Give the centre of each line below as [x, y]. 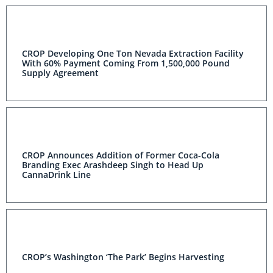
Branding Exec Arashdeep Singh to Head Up [113, 165]
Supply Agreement [60, 73]
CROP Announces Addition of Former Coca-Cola [121, 155]
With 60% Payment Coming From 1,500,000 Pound [126, 63]
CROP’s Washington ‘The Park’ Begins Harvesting [123, 257]
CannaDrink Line [56, 175]
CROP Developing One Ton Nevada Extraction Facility [133, 54]
